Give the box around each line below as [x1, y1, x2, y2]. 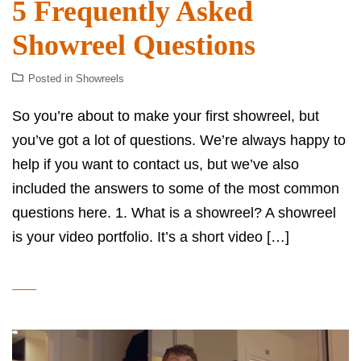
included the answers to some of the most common [12, 180, 339, 197]
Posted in [28, 73, 76, 85]
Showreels [76, 73, 124, 85]
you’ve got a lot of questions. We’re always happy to [12, 132, 346, 149]
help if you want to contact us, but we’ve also [12, 156, 299, 173]
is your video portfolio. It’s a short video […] [12, 229, 289, 246]
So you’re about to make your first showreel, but [12, 108, 319, 125]
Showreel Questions [12, 29, 255, 62]
